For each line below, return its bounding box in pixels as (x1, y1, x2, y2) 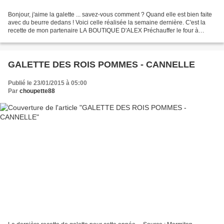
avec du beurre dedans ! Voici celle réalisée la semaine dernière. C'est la (8, 18, 205, 26)
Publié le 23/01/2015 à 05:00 (8, 79, 87, 86)
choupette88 (19, 87, 55, 94)
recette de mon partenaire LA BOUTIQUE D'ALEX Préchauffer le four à (8, 26, 198, 34)
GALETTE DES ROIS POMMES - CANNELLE (8, 59, 195, 69)
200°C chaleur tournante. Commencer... (8, 34, 115, 42)
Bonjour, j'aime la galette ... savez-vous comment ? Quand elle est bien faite (8, 10, 212, 18)
